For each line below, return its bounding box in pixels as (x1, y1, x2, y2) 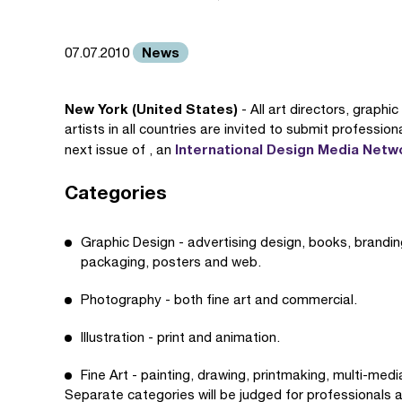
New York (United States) (65, 100, 238, 117)
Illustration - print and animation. (81, 329, 280, 345)
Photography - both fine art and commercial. (81, 292, 357, 307)
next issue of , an (65, 142, 175, 157)
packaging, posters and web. (81, 254, 261, 269)
